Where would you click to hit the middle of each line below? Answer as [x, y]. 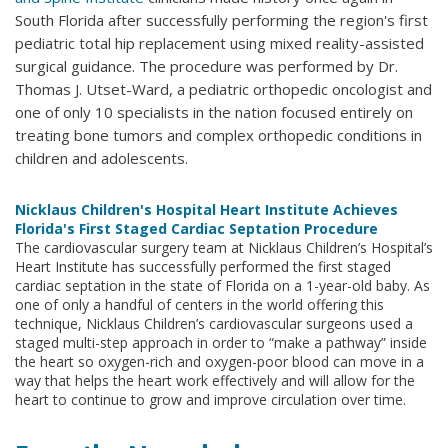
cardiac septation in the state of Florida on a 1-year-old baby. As [222, 286]
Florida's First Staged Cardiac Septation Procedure [196, 229]
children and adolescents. [101, 158]
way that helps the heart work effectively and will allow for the [215, 381]
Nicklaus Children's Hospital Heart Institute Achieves [206, 210]
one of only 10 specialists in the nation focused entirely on [214, 112]
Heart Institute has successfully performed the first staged [203, 267]
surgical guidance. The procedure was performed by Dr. [206, 66]
